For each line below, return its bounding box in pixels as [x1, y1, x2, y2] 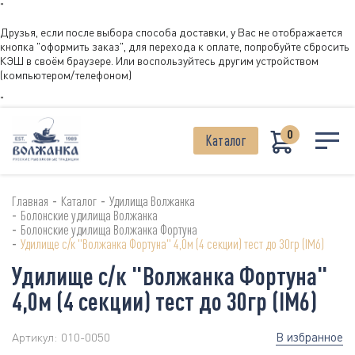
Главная [12, 193, 48, 210]
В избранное [276, 329, 343, 344]
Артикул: [12, 330, 57, 345]
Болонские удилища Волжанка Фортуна [21, 221, 197, 239]
